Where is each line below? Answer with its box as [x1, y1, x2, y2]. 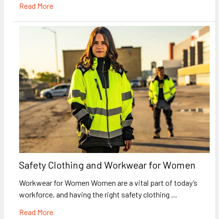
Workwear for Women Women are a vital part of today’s [19, 177, 197, 187]
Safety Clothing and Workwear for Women [19, 158, 196, 171]
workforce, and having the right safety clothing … [19, 189, 177, 199]
